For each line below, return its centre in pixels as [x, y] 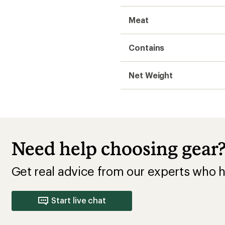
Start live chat [79, 200]
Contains [147, 47]
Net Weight [151, 75]
